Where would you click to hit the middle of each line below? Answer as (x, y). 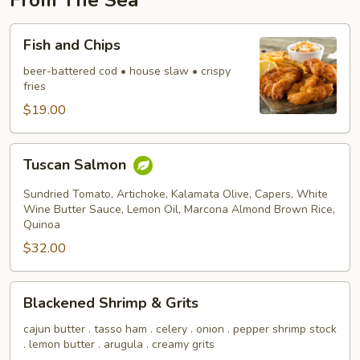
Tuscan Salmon (77, 165)
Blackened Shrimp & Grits (111, 303)
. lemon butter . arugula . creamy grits (119, 344)
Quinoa (42, 225)
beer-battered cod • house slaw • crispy (127, 71)
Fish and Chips (72, 45)
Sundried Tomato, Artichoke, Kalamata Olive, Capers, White (176, 194)
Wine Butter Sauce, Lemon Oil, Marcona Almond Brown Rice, (179, 209)
